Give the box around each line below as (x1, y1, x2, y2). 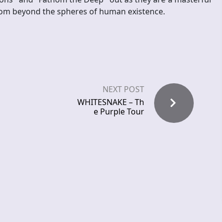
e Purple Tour (94, 106, 144, 117)
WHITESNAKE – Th (77, 97, 144, 108)
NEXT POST (103, 84, 144, 95)
